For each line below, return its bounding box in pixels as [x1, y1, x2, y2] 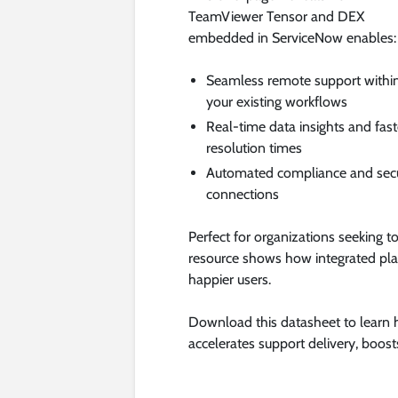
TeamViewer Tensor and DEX [188, 7, 364, 25]
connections [206, 185, 279, 203]
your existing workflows [206, 92, 347, 110]
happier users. [188, 270, 271, 288]
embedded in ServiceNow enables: [188, 28, 396, 46]
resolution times [206, 139, 302, 156]
